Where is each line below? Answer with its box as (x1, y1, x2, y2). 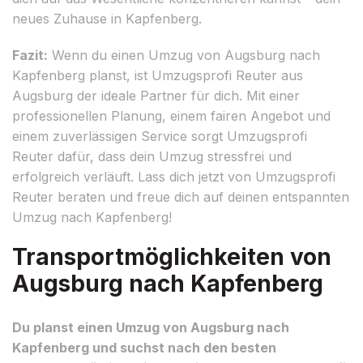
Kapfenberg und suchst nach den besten (12, 339, 276, 356)
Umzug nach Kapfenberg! (12, 208, 172, 225)
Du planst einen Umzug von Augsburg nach (12, 318, 289, 335)
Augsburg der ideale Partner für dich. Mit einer (12, 87, 300, 104)
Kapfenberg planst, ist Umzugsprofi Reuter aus (12, 66, 303, 83)
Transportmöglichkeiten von (12, 242, 331, 271)
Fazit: (12, 46, 48, 63)
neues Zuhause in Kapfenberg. (12, 10, 202, 27)
